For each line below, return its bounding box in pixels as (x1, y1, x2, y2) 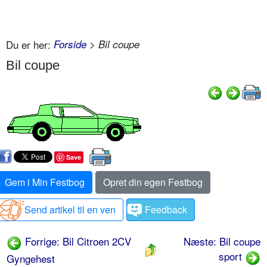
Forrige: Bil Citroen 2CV (22, 233, 131, 249)
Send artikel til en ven (24, 202, 116, 216)
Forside (54, 37, 86, 52)
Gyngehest (7, 250, 55, 266)
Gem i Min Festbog (5, 175, 85, 189)
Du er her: (6, 37, 51, 52)
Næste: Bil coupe (184, 233, 260, 249)
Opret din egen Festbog (103, 175, 203, 189)
